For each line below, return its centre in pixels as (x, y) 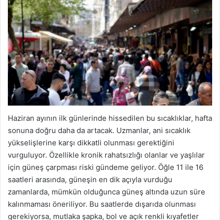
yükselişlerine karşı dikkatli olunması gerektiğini (91, 142)
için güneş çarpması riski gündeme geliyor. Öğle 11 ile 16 (106, 167)
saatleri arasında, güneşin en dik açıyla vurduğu (90, 179)
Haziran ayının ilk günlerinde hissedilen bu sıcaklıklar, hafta (110, 118)
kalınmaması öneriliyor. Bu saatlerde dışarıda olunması (102, 204)
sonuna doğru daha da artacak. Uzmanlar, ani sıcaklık (99, 130)
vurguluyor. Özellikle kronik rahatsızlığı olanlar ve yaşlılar (106, 155)
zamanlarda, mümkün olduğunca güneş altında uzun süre (107, 192)
